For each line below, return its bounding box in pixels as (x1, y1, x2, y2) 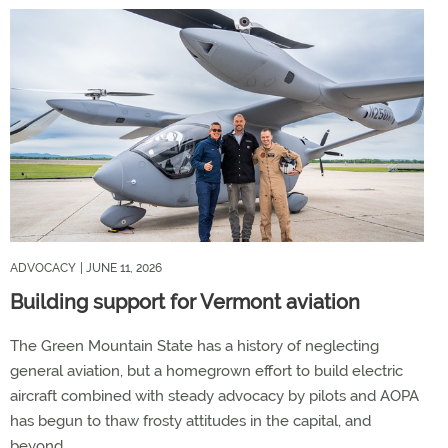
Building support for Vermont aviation (10, 290, 360, 314)
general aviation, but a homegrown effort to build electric (10, 362, 403, 380)
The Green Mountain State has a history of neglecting (10, 337, 379, 355)
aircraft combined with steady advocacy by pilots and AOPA (10, 387, 419, 405)
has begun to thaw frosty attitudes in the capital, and (10, 412, 371, 430)
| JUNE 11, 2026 (80, 261, 162, 275)
